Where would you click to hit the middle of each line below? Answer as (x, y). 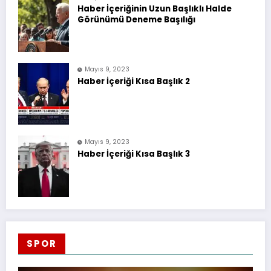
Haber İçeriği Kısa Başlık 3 (134, 154)
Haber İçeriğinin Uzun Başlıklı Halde (155, 9)
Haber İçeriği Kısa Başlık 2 (134, 82)
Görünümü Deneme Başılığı (137, 20)
